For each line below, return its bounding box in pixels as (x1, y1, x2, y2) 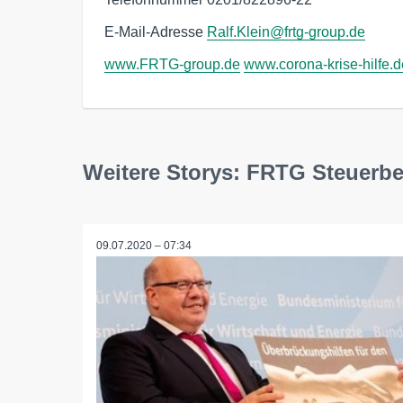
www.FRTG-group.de (104, 56, 240, 72)
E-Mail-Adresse (104, 23, 207, 40)
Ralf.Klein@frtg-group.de (207, 23, 365, 40)
